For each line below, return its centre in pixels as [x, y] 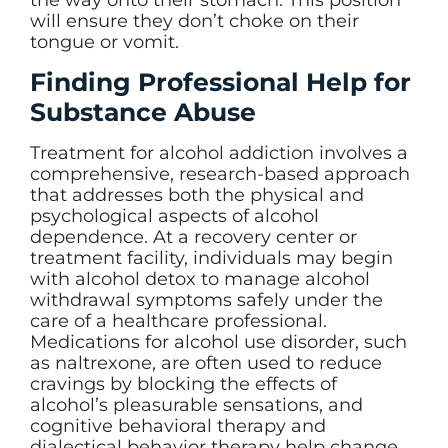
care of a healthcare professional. [178, 321]
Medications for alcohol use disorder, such [218, 342]
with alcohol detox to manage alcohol [200, 279]
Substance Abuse [143, 112]
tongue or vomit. [104, 41]
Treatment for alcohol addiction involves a [219, 153]
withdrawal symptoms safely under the [206, 300]
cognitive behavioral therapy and [178, 426]
